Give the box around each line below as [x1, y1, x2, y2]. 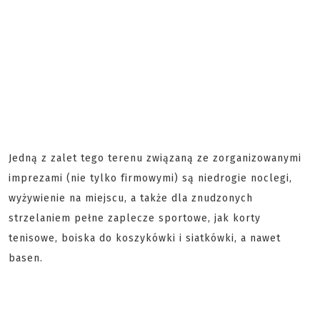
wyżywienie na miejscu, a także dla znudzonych [9, 192, 253, 204]
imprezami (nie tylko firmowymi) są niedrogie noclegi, [9, 172, 292, 184]
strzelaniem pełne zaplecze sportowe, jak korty [9, 212, 261, 224]
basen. [9, 252, 43, 264]
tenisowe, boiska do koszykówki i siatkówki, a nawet [9, 232, 281, 244]
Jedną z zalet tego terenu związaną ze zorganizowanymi [9, 152, 301, 164]
